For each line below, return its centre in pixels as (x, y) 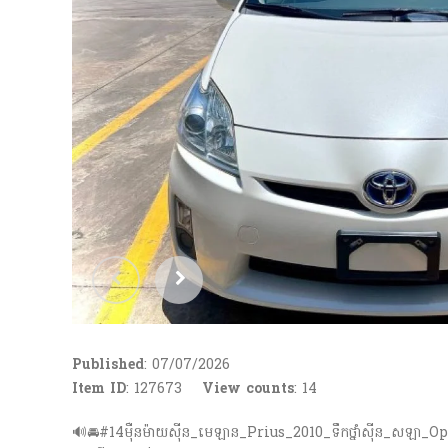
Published (108, 365)
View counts (248, 389)
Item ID (99, 389)
